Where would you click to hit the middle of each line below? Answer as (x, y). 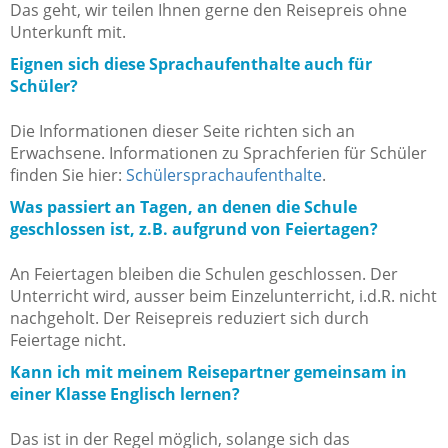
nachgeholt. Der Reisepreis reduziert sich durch (189, 318)
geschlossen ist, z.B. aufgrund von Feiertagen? (194, 229)
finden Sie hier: (68, 175)
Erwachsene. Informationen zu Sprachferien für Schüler (218, 153)
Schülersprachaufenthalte (224, 175)
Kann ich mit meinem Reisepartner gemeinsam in (208, 372)
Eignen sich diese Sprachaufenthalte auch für (191, 64)
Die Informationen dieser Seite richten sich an (182, 131)
